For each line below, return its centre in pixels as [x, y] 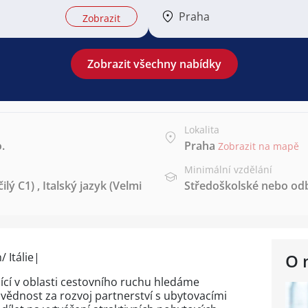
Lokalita [202, 130]
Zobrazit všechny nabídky [154, 64]
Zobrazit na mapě [258, 146]
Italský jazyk [75, 186]
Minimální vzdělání [228, 169]
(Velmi [124, 186]
